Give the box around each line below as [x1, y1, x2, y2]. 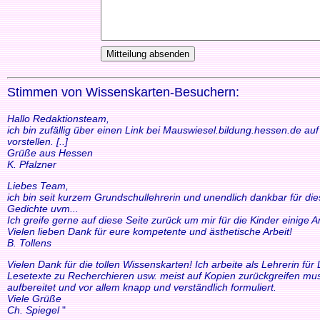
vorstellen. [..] [7, 136, 68, 147]
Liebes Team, [7, 180, 69, 191]
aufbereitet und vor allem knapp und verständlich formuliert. [7, 281, 276, 293]
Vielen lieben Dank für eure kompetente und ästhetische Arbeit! [7, 226, 292, 237]
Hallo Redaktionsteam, [7, 113, 109, 124]
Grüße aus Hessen [7, 147, 93, 159]
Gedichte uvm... [7, 203, 79, 214]
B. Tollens [7, 237, 51, 249]
